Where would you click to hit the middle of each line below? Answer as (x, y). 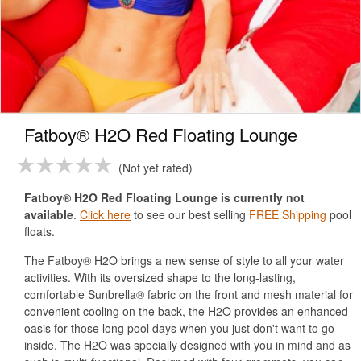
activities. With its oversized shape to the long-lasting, (160, 277)
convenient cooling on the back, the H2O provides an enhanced (186, 311)
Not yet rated (156, 168)
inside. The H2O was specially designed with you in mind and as (187, 345)
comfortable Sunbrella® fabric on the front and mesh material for (189, 294)
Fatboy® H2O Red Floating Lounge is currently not (164, 197)
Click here (105, 214)
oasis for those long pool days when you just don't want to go (179, 328)
